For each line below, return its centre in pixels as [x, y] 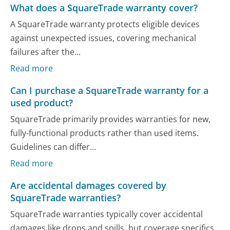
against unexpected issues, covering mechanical [103, 38]
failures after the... [46, 52]
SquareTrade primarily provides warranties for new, [111, 119]
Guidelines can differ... [53, 147]
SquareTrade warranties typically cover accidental [107, 214]
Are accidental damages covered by [89, 186]
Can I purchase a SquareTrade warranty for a [110, 91]
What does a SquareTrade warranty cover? [104, 8]
